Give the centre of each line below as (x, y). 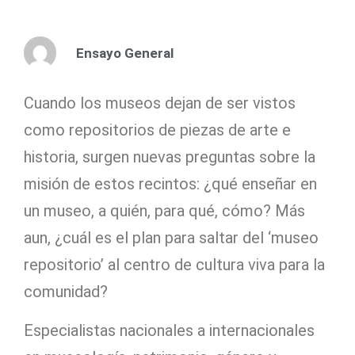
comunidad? (66, 292)
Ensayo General (125, 53)
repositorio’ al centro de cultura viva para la (174, 265)
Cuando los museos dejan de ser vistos (160, 103)
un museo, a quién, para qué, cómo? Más (164, 211)
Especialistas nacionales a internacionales (169, 330)
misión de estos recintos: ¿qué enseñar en (170, 184)
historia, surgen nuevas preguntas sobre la (170, 157)
